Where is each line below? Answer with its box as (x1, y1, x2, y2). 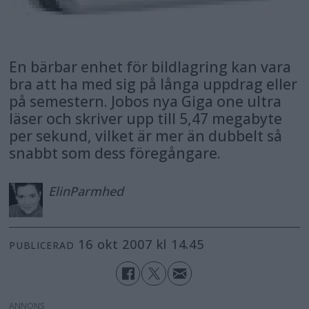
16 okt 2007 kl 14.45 (86, 236, 205, 253)
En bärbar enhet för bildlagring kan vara (9, 57, 292, 77)
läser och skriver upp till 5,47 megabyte (9, 108, 283, 129)
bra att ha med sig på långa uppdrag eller (9, 74, 298, 94)
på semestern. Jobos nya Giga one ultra (9, 91, 282, 112)
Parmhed (69, 183, 123, 200)
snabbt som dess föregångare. (9, 143, 221, 163)
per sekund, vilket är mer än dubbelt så (9, 126, 283, 146)
